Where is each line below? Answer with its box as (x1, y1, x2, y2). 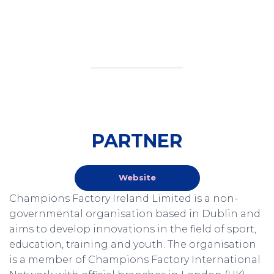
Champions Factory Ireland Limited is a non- (9, 192, 238, 204)
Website (118, 172, 156, 183)
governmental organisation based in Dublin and (9, 207, 261, 220)
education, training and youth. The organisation (9, 238, 256, 250)
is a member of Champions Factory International (9, 253, 261, 265)
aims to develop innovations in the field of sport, (9, 223, 256, 235)
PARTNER (92, 129, 182, 152)
